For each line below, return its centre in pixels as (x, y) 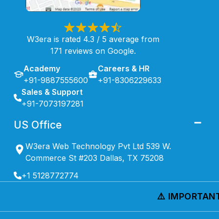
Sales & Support (52, 92)
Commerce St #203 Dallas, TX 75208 (94, 158)
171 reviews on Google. (93, 51)
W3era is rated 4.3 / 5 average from (93, 39)
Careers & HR (124, 68)
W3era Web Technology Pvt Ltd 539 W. (98, 146)
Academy (42, 68)
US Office (38, 125)
